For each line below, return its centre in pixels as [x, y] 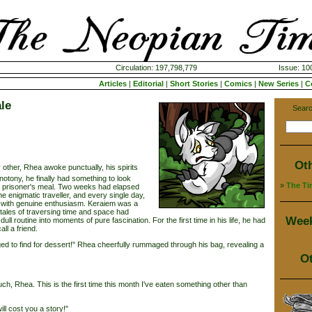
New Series [279, 84]
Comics [238, 84]
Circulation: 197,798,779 [156, 68]
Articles [113, 84]
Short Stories [194, 84]
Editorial [148, 84]
